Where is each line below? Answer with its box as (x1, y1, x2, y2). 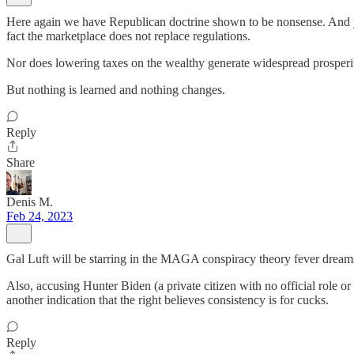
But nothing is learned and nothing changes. (6, 83, 225, 96)
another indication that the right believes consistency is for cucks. (6, 293, 329, 307)
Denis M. (6, 195, 53, 209)
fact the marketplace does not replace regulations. (6, 29, 250, 43)
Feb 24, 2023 (6, 209, 73, 223)
